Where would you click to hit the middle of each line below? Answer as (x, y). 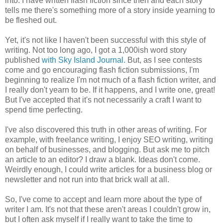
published (23, 60)
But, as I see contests (165, 60)
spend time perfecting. (45, 110)
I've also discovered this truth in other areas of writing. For (106, 130)
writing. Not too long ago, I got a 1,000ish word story (96, 50)
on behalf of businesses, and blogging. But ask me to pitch (107, 150)
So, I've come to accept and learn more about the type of (103, 200)
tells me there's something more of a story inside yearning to (110, 10)
